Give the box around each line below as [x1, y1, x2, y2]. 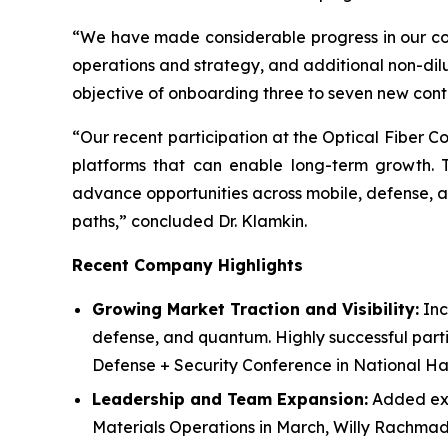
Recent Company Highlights [72, 255, 303, 276]
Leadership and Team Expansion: [92, 388, 368, 409]
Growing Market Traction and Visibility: [92, 299, 419, 320]
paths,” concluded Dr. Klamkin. [72, 211, 307, 232]
